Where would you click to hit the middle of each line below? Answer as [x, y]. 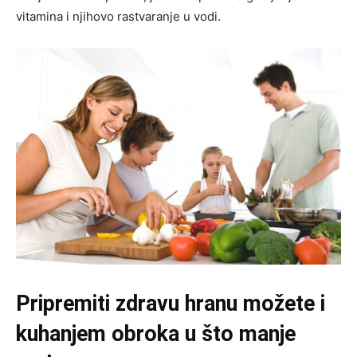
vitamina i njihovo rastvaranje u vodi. [118, 16]
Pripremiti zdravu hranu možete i [171, 303]
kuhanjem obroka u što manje [156, 333]
